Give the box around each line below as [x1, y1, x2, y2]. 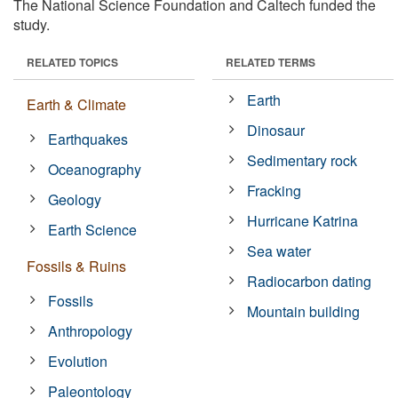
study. [13, 13, 50, 35]
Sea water [247, 240, 312, 261]
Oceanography [48, 158, 142, 179]
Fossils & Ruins [27, 255, 126, 276]
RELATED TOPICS [27, 53, 118, 70]
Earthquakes [48, 128, 129, 149]
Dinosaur [247, 119, 306, 140]
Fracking [247, 179, 302, 201]
